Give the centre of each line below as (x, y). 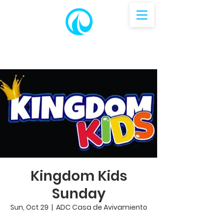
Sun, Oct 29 (29, 207)
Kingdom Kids (79, 176)
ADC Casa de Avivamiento (101, 207)
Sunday (79, 194)
